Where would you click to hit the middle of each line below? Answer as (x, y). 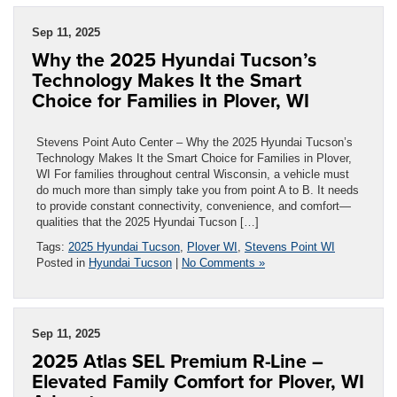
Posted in (62, 262)
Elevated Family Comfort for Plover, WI (198, 381)
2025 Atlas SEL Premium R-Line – (178, 361)
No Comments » (223, 262)
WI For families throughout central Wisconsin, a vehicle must (193, 174)
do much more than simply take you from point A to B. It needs (198, 190)
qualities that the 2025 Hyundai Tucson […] (148, 222)
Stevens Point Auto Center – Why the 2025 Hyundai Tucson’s (195, 142)
